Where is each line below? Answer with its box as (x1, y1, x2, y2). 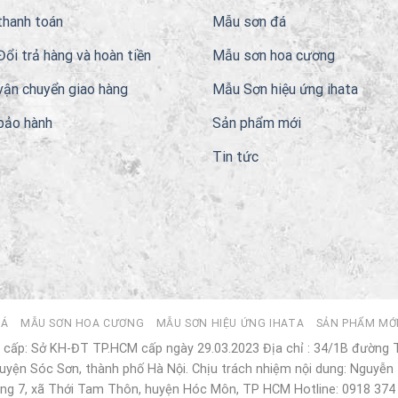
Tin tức (212, 147, 259, 165)
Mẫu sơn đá (212, 12, 286, 30)
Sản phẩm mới (212, 114, 301, 131)
